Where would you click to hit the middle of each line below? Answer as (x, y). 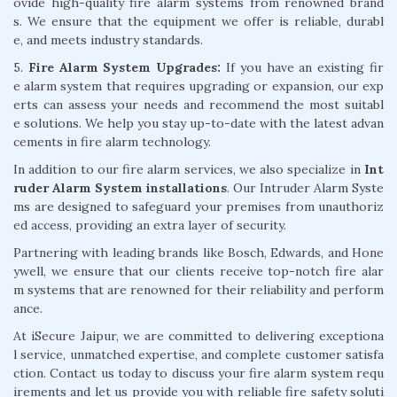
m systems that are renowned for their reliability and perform (198, 289)
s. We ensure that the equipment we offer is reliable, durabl (198, 21)
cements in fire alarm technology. (112, 141)
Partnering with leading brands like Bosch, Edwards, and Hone (198, 252)
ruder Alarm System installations (120, 187)
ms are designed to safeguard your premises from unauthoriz (198, 206)
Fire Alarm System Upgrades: (125, 67)
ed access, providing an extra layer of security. (150, 225)
